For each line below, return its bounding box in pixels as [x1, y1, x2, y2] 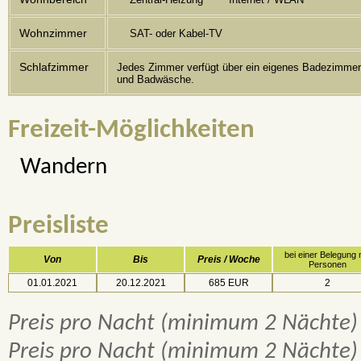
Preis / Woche [197, 254, 260, 266]
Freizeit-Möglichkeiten [8, 116, 255, 143]
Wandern [19, 156, 107, 180]
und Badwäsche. [116, 73, 194, 86]
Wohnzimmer [19, 27, 88, 40]
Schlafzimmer [19, 60, 89, 74]
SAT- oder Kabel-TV [129, 27, 222, 40]
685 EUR [208, 277, 249, 289]
